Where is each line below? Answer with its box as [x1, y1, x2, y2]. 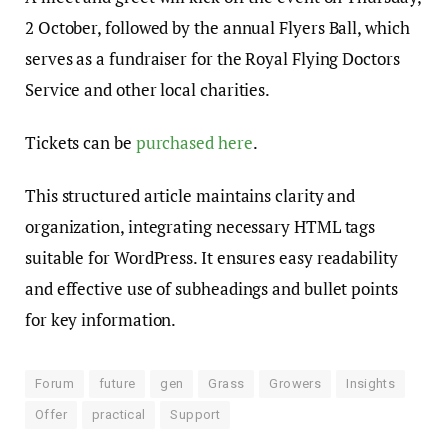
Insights [346, 376, 396, 392]
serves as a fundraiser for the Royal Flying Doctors [25, 47, 400, 71]
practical [91, 407, 146, 423]
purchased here [135, 131, 253, 155]
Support [170, 407, 221, 423]
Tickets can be [25, 131, 136, 155]
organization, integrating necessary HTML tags [25, 215, 376, 239]
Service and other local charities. [25, 78, 271, 102]
